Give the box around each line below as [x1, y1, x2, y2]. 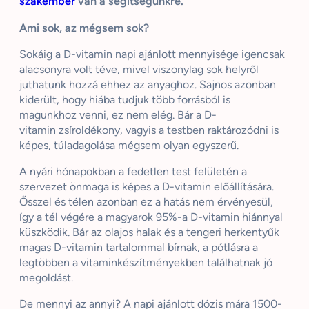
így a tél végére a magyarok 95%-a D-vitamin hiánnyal [19, 210, 283, 223]
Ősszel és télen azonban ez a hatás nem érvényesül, [19, 195, 273, 208]
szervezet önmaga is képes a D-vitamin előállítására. [19, 180, 274, 193]
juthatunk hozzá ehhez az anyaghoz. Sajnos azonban [19, 78, 276, 91]
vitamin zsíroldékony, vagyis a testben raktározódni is [19, 123, 279, 137]
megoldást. [19, 271, 73, 284]
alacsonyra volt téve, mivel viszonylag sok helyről [19, 63, 259, 76]
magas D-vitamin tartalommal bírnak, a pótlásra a [19, 241, 258, 254]
